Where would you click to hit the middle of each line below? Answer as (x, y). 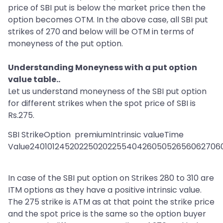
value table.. (34, 80)
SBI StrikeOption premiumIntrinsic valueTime (96, 135)
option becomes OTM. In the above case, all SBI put (108, 20)
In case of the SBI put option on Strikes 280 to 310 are (111, 178)
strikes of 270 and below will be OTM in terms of (101, 32)
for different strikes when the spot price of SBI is (102, 104)
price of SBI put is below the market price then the (107, 8)
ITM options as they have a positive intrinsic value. (105, 190)
